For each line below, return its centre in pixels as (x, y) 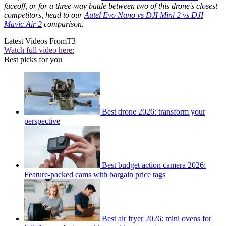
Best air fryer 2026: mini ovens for (157, 219)
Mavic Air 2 (23, 24)
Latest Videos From (35, 41)
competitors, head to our (44, 15)
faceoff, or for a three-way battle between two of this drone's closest (111, 6)
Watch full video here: (39, 50)
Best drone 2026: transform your (154, 112)
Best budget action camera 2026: (154, 165)
